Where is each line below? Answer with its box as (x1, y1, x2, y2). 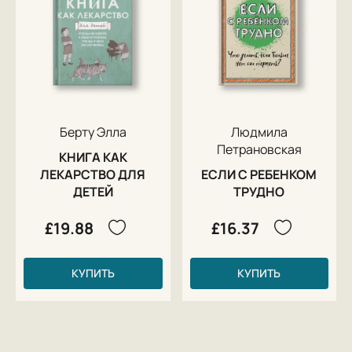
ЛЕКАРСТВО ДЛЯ (40, 165, 146, 183)
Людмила (230, 123, 288, 141)
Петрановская (216, 140, 302, 158)
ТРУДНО (233, 182, 285, 200)
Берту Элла (59, 123, 126, 141)
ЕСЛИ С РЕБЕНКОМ (201, 165, 317, 183)
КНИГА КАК (58, 148, 127, 166)
